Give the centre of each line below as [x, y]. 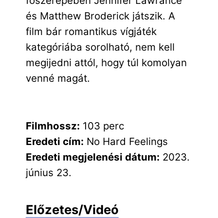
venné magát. [58, 78]
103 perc [102, 126]
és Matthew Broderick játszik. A [100, 16]
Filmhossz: [53, 126]
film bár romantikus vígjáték [91, 31]
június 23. [48, 172]
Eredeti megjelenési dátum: [92, 157]
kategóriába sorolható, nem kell [100, 47]
